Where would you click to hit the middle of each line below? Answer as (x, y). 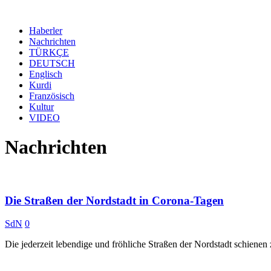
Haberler (46, 31)
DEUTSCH (52, 63)
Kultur (41, 107)
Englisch (46, 74)
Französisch (52, 96)
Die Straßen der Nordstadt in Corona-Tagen (114, 200)
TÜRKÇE (49, 52)
